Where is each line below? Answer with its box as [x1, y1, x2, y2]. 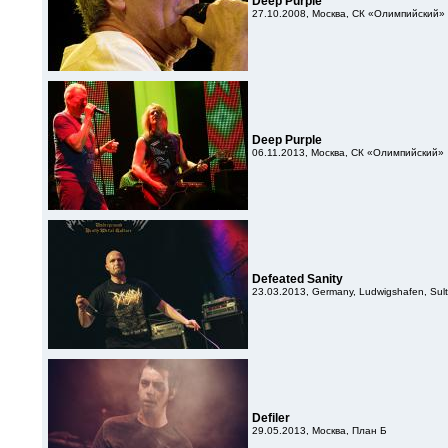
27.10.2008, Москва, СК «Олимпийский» [252, 8, 445, 19]
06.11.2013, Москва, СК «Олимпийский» [252, 147, 444, 158]
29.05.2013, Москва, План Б [252, 425, 387, 436]
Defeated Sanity [252, 272, 343, 286]
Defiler [252, 411, 290, 425]
